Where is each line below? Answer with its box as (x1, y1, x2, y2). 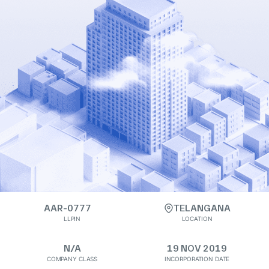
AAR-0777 (43, 202, 91, 214)
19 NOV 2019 (167, 243, 227, 254)
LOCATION (181, 215, 213, 222)
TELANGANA (173, 202, 231, 214)
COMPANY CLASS (46, 255, 98, 262)
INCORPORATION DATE (164, 255, 230, 262)
